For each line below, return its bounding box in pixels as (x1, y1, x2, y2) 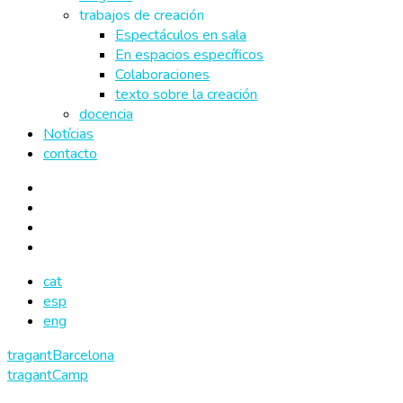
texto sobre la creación (115, 85, 257, 104)
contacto (43, 144, 97, 164)
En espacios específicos (115, 45, 264, 65)
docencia (79, 104, 133, 124)
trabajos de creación (79, 5, 204, 25)
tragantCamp (7, 365, 88, 385)
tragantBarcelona (7, 345, 114, 365)
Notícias (43, 124, 94, 144)
